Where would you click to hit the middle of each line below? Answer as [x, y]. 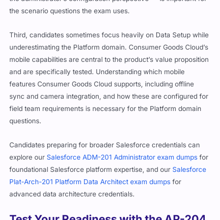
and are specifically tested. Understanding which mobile [97, 72]
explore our [27, 157]
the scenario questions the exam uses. [70, 11]
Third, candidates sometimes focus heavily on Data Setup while [109, 35]
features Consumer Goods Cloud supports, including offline [102, 84]
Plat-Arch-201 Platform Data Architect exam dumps [90, 182]
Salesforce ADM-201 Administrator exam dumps [122, 157]
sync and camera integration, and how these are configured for [109, 96]
